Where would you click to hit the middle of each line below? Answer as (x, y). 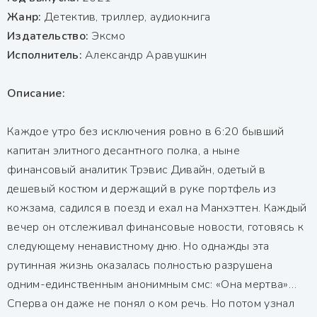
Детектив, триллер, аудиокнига (126, 17)
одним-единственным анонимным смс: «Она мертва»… (152, 284)
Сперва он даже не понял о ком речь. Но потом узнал (151, 303)
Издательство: (48, 36)
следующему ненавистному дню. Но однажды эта (138, 246)
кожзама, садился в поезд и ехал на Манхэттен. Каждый (157, 208)
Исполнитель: (45, 55)
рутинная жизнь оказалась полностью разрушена (140, 265)
